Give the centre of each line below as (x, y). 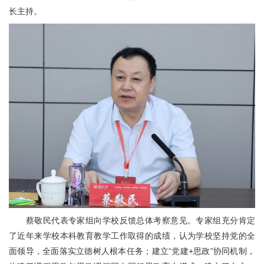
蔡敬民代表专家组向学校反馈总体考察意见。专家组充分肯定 (140, 221)
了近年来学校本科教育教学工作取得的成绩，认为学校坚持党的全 (132, 236)
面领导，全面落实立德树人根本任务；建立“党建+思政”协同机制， (132, 251)
